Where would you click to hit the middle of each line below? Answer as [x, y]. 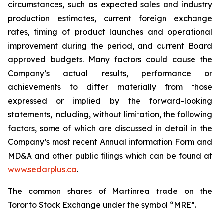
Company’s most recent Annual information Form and [110, 142]
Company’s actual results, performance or [110, 73]
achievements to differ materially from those [110, 87]
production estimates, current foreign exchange [110, 18]
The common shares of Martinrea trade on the [110, 191]
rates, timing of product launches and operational [110, 32]
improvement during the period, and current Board [110, 46]
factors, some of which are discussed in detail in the [110, 128]
